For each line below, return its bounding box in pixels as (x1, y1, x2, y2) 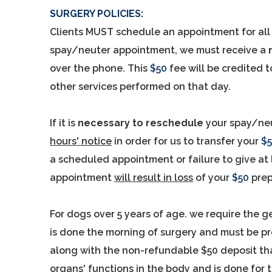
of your (193, 172, 233, 183)
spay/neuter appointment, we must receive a (50, 44, 269, 56)
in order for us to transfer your (112, 135, 262, 147)
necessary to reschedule (78, 117, 204, 129)
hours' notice (50, 135, 112, 147)
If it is (50, 117, 78, 129)
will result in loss (114, 172, 194, 183)
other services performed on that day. (50, 81, 231, 92)
